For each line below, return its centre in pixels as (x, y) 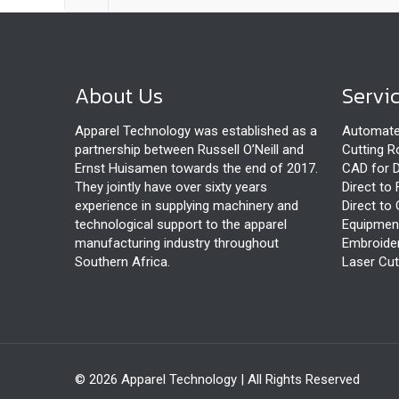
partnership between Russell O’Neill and (189, 150)
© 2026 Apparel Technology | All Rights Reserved (217, 379)
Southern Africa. (122, 262)
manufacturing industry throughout (177, 243)
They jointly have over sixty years (171, 187)
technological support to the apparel (181, 224)
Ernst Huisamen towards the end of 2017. (196, 168)
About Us (119, 96)
